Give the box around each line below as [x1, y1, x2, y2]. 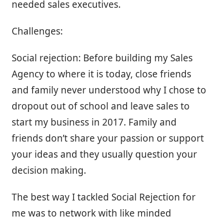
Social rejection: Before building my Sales [12, 52, 193, 65]
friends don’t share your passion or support [12, 132, 204, 145]
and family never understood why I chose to [12, 84, 206, 97]
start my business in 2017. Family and [12, 116, 177, 129]
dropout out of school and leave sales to [12, 100, 190, 113]
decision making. [12, 164, 86, 177]
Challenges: [12, 25, 63, 38]
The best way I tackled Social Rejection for [12, 191, 196, 204]
